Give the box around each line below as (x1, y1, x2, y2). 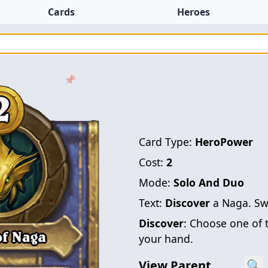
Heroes (176, 5, 210, 19)
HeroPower (195, 134, 253, 149)
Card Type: (139, 134, 195, 149)
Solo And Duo (173, 175, 244, 190)
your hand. (139, 231, 193, 246)
